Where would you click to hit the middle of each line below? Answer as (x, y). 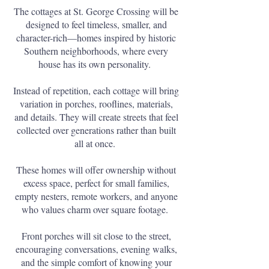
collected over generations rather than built (96, 130)
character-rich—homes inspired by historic (96, 38)
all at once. (96, 143)
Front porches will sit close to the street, (96, 236)
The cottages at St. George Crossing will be (96, 11)
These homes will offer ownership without (96, 170)
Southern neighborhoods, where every (96, 51)
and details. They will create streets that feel (96, 117)
